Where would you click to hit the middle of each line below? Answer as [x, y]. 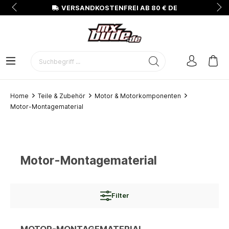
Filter [120, 196]
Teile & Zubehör [62, 96]
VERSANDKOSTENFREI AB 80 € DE [119, 8]
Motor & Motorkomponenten [138, 96]
